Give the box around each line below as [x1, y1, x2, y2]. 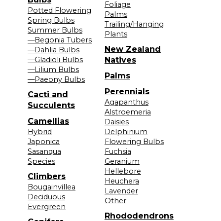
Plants [104, 29, 127, 38]
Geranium [104, 156, 140, 166]
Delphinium [104, 127, 147, 136]
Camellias [28, 116, 69, 126]
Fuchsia [104, 147, 131, 156]
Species [28, 156, 55, 166]
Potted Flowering [28, 5, 91, 15]
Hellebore [104, 166, 141, 176]
